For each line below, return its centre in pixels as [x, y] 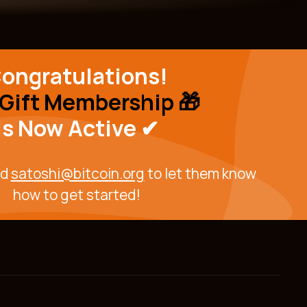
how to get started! [77, 195]
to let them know [200, 174]
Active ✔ [113, 128]
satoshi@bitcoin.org [77, 174]
